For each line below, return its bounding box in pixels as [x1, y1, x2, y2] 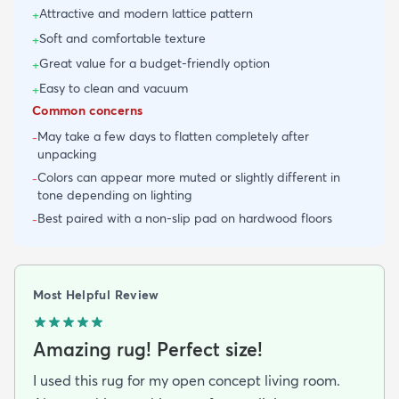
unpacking [37, 145, 96, 162]
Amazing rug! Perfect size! [33, 337, 263, 361]
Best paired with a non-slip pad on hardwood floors [37, 209, 332, 226]
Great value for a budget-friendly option [39, 54, 270, 71]
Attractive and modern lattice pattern [39, 4, 253, 21]
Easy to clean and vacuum [39, 79, 188, 96]
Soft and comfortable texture [39, 29, 206, 46]
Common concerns [32, 102, 143, 118]
